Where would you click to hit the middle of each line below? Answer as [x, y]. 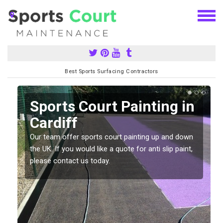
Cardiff [54, 122]
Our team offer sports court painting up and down [111, 137]
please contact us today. [70, 161]
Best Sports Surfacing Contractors [111, 71]
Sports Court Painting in [112, 106]
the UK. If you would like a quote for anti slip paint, [111, 149]
